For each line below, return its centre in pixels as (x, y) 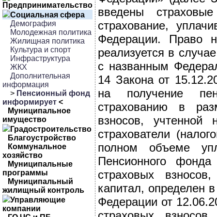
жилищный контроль (43, 190)
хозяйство (23, 155)
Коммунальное (37, 147)
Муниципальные (40, 164)
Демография (33, 23)
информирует (30, 102)
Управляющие (38, 200)
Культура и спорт (40, 50)
